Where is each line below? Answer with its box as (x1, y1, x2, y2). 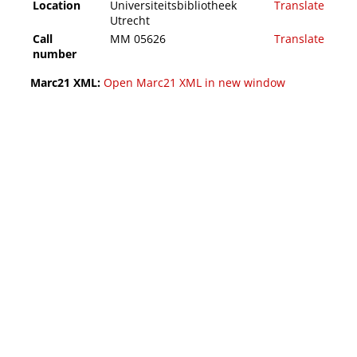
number (33, 46, 76, 62)
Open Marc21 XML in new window (104, 75, 285, 91)
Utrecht (110, 13, 150, 29)
